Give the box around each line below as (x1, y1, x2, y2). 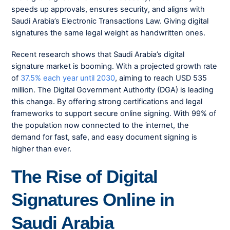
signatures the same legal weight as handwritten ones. (11, 28, 206, 37)
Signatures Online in (11, 189, 175, 209)
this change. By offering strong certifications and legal (11, 97, 203, 106)
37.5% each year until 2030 (18, 73, 116, 83)
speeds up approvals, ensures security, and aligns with (11, 4, 205, 14)
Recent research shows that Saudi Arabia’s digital (11, 49, 185, 59)
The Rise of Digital (11, 166, 158, 186)
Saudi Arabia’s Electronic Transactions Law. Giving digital (11, 16, 209, 26)
